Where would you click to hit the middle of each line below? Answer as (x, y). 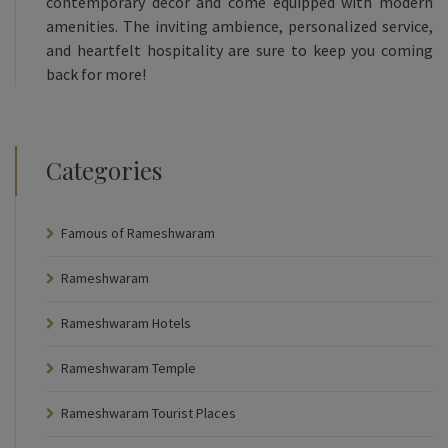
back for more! (96, 73)
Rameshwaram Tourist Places (148, 412)
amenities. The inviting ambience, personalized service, (239, 25)
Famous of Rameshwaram (138, 232)
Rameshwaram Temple (128, 367)
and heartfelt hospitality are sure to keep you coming (239, 49)
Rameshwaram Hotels (126, 322)
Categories (104, 169)
